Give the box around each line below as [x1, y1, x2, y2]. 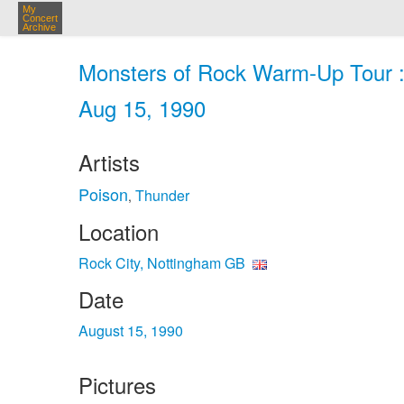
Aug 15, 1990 [78, 92, 206, 124]
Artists [78, 146, 140, 178]
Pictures [78, 369, 156, 400]
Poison [78, 182, 128, 206]
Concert [23, 13, 58, 23]
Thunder [135, 185, 189, 206]
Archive [23, 22, 56, 32]
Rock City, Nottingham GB [78, 252, 245, 273]
